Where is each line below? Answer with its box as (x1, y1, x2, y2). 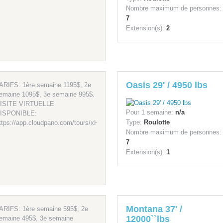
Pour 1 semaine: (126, 109, 174, 116)
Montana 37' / (126, 204, 183, 215)
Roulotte (144, 118, 170, 126)
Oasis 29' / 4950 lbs (126, 80, 208, 91)
